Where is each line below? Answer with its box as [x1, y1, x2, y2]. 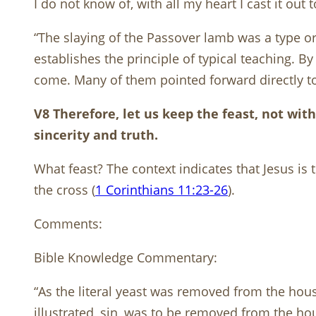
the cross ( [34, 181, 95, 199]
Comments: [34, 215, 102, 233]
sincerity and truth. [34, 126, 158, 144]
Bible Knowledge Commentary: [34, 249, 217, 267]
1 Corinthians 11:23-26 [95, 181, 228, 199]
